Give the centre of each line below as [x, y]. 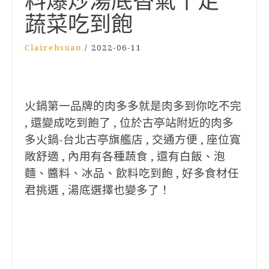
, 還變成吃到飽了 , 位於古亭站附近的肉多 [129, 123]
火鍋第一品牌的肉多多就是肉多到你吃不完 [133, 106]
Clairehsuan [53, 48]
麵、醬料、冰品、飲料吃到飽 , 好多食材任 [132, 173]
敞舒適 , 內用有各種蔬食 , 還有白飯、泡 [125, 156]
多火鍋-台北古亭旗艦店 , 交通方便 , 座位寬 [133, 140]
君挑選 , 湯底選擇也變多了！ [98, 190]
